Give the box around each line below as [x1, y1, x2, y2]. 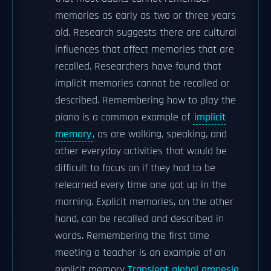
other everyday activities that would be [55, 145, 227, 158]
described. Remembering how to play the [55, 94, 236, 107]
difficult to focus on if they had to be [55, 162, 215, 175]
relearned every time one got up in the [55, 178, 226, 192]
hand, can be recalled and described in [55, 212, 224, 226]
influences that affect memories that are [55, 43, 234, 56]
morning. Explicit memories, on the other [55, 195, 233, 209]
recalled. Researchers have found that [55, 60, 221, 73]
